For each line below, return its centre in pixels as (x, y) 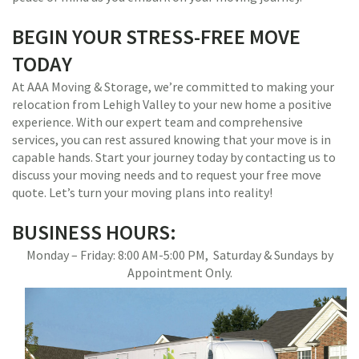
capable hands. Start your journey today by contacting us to (174, 157)
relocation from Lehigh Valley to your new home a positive (172, 104)
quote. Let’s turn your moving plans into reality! (142, 192)
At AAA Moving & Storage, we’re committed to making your (173, 87)
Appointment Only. (179, 272)
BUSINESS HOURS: (94, 232)
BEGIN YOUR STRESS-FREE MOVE (156, 36)
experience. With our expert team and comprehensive (157, 122)
